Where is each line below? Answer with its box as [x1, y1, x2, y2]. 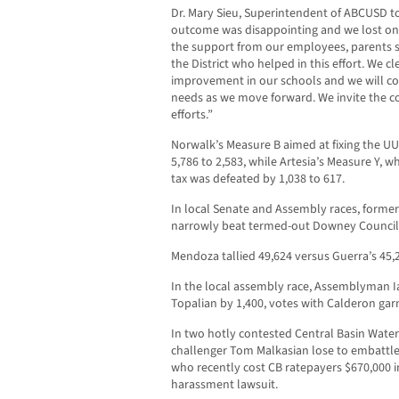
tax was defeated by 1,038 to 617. [171, 170, 345, 189]
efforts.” [171, 106, 213, 125]
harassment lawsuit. [171, 376, 278, 395]
